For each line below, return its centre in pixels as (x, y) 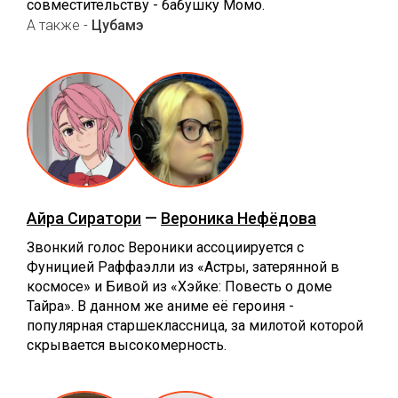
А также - (59, 25)
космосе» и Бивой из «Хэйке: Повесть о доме (179, 286)
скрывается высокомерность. (127, 345)
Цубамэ (118, 25)
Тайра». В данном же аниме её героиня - (160, 306)
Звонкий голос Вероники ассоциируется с (165, 247)
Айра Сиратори (84, 218)
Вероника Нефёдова (239, 218)
